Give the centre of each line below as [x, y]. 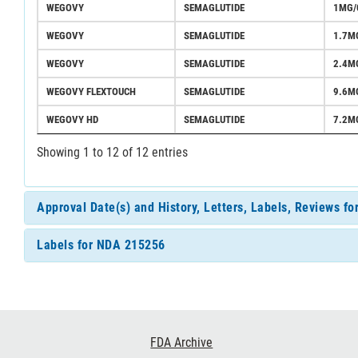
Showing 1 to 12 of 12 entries [112, 152]
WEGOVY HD [72, 119]
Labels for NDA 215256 [101, 245]
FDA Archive [182, 342]
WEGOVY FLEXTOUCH [91, 91]
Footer [30, 337]
